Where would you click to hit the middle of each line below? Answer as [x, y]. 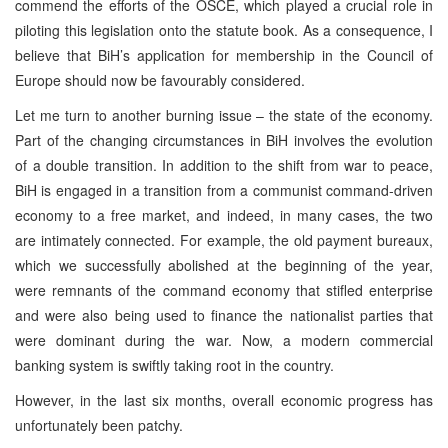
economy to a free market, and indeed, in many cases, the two [224, 214]
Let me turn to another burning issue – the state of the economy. [224, 114]
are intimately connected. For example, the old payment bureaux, [224, 239]
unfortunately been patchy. [99, 424]
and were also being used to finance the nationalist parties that [224, 314]
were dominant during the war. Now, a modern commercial [224, 339]
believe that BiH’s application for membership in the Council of [224, 54]
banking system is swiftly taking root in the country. [174, 364]
